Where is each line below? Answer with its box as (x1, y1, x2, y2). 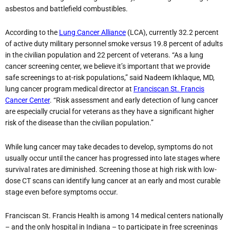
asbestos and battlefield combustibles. (5, 4, 128, 13)
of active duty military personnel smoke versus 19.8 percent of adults (5, 40, 223, 48)
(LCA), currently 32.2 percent (126, 28, 219, 37)
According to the (5, 28, 59, 37)
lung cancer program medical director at (5, 85, 133, 93)
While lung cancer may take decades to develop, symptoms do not (5, 142, 213, 151)
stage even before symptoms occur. (5, 187, 118, 196)
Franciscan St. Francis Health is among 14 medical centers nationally (5, 212, 223, 220)
